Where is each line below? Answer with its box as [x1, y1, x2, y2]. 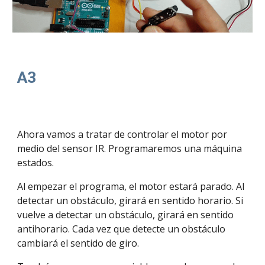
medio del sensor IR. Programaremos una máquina [17, 142, 243, 155]
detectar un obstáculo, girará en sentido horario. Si [17, 194, 244, 207]
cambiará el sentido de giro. [17, 237, 140, 250]
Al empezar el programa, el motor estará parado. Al [17, 180, 245, 193]
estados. [17, 156, 54, 169]
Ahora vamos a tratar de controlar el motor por [17, 128, 228, 141]
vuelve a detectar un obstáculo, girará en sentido [17, 208, 234, 221]
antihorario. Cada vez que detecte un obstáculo [17, 222, 226, 235]
